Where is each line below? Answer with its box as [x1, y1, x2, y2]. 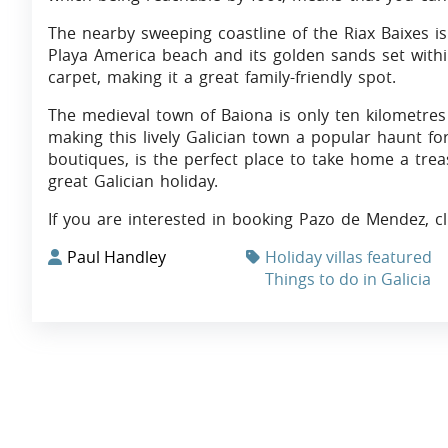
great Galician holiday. [48, 170, 218, 193]
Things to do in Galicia [265, 268, 431, 291]
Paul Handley [67, 246, 166, 269]
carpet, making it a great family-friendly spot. [48, 66, 396, 89]
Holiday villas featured [265, 246, 432, 269]
